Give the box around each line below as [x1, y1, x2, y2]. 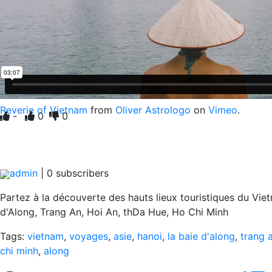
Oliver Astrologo [115, 104, 191, 116]
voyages [69, 230, 108, 242]
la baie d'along [168, 230, 235, 242]
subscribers [53, 167, 109, 179]
